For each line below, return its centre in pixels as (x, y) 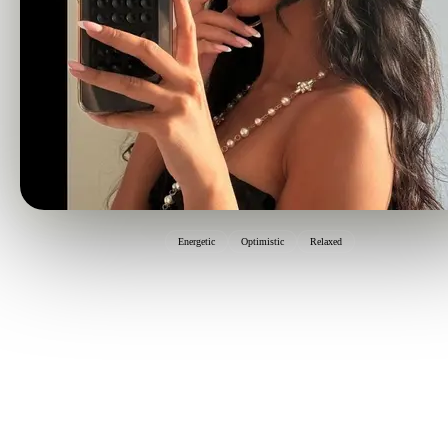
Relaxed (326, 241)
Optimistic (262, 241)
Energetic (196, 241)
